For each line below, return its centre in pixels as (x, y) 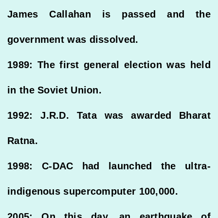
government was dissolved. (73, 39)
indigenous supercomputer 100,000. (93, 191)
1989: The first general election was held (109, 64)
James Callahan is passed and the (109, 14)
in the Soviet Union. (55, 90)
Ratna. (23, 140)
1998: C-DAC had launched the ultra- (109, 166)
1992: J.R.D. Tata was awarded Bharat (109, 115)
